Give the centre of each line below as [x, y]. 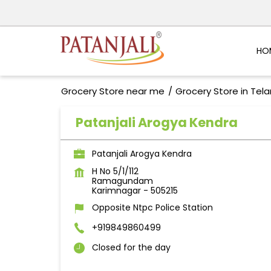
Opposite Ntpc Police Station [152, 208]
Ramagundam [122, 181]
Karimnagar [116, 191]
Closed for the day [131, 248]
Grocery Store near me [113, 91]
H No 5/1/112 [115, 171]
